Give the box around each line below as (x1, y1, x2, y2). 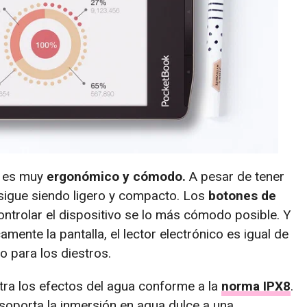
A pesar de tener (186, 168, 284, 184)
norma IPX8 (221, 278, 291, 294)
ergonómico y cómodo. (47, 168, 186, 184)
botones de (208, 187, 276, 204)
